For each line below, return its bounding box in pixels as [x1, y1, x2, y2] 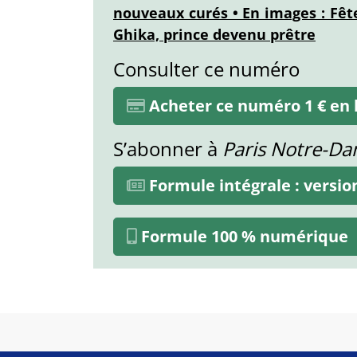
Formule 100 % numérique [137, 225, 348, 247]
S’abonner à [113, 135, 222, 162]
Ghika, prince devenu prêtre [113, 24, 316, 44]
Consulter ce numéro [113, 55, 300, 82]
